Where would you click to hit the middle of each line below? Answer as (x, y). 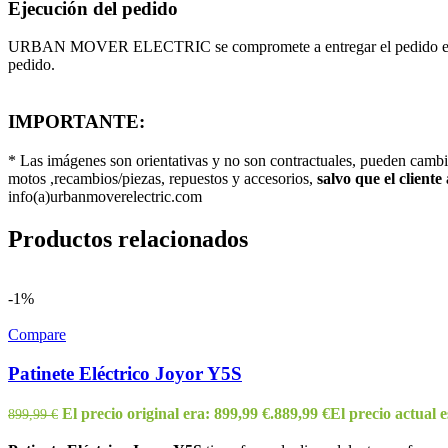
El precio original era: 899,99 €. (168, 413)
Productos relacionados (128, 238)
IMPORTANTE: (76, 121)
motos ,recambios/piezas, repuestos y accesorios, (162, 178)
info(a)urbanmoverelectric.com (105, 196)
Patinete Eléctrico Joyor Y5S (125, 374)
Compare (37, 335)
